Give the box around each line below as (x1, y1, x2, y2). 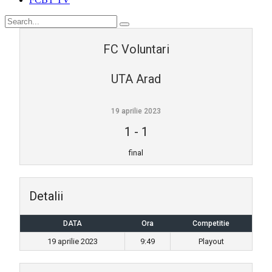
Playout (199, 237, 224, 246)
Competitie (192, 219, 229, 228)
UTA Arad (111, 72, 161, 86)
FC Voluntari (103, 42, 169, 56)
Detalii (29, 189, 63, 203)
